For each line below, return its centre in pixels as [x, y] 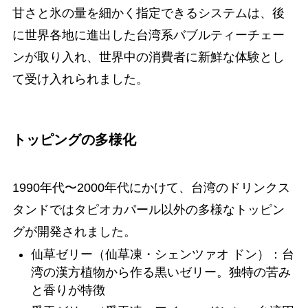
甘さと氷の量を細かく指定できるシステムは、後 [148, 13]
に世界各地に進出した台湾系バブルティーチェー [148, 35]
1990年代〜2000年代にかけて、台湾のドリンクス [151, 187]
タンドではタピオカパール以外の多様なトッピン [148, 209]
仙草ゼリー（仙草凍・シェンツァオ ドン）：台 [162, 255]
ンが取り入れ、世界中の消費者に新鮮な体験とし [148, 57]
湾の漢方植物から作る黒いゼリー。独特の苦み [161, 273]
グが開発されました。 [74, 231]
